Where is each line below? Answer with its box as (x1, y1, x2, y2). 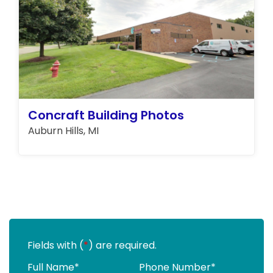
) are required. (88, 238, 157, 252)
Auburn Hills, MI (28, 124, 99, 138)
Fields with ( (27, 238, 83, 252)
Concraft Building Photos (28, 107, 184, 124)
